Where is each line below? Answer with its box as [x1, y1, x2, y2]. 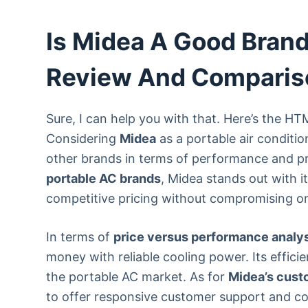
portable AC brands [46, 171, 162, 186]
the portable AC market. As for [46, 269, 229, 284]
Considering [46, 131, 120, 146]
